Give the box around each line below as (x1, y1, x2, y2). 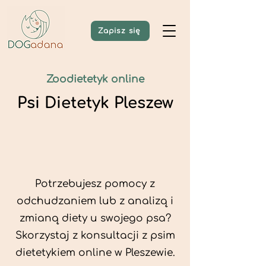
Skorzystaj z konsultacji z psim (15, 230, 175, 241)
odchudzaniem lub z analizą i (17, 195, 173, 207)
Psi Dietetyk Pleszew (17, 94, 173, 112)
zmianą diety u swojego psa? (19, 213, 171, 224)
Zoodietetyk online (46, 74, 144, 85)
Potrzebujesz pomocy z (35, 178, 155, 189)
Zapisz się (97, 27, 141, 35)
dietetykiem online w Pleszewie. (15, 247, 175, 258)
